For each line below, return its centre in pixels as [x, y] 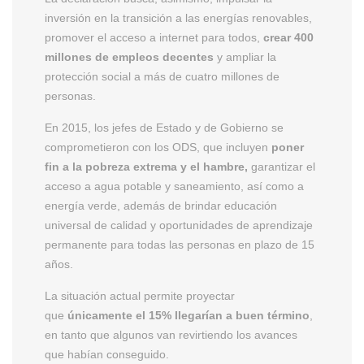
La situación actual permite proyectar [140, 295]
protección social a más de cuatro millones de [162, 76]
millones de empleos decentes [131, 56]
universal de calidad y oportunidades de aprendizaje [179, 225]
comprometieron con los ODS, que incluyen [158, 147]
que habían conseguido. [107, 354]
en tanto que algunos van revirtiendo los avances [171, 334]
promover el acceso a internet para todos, [154, 37]
